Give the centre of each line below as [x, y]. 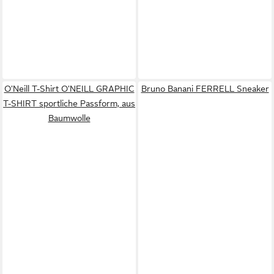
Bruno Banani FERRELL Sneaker [205, 89]
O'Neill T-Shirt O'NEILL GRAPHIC [69, 89]
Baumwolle [69, 118]
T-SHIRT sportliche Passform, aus [69, 103]
